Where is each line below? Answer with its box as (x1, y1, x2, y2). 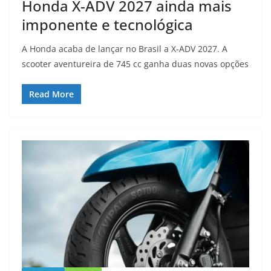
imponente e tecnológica (22, 15, 193, 35)
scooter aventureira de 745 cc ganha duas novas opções (22, 58, 249, 70)
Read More (29, 88, 74, 100)
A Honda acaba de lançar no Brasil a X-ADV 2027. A (22, 43, 227, 55)
